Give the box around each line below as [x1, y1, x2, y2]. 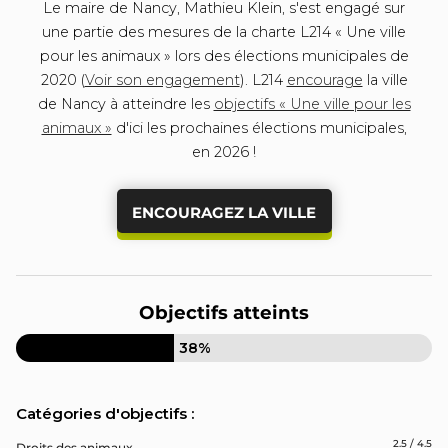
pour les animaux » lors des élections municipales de [39, 47, 409, 66]
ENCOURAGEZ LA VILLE [132, 202, 316, 222]
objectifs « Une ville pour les [213, 95, 411, 114]
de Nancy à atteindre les [37, 95, 214, 114]
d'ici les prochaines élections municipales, [111, 119, 407, 138]
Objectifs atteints [139, 301, 309, 325]
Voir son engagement [84, 71, 240, 90]
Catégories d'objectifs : [16, 403, 196, 423]
